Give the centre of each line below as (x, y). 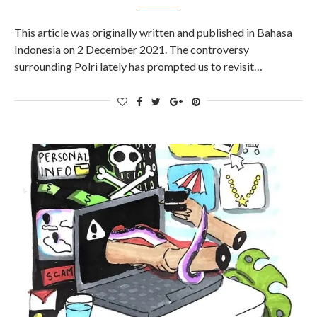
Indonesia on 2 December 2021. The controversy (132, 49)
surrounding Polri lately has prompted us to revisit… (138, 66)
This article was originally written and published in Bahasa (153, 32)
